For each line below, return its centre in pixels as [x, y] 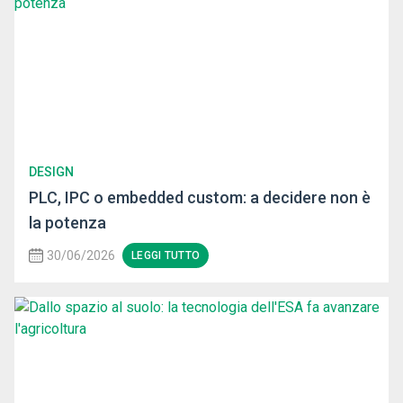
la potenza [67, 223]
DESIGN [51, 172]
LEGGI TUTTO [166, 256]
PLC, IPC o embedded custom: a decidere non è [200, 198]
